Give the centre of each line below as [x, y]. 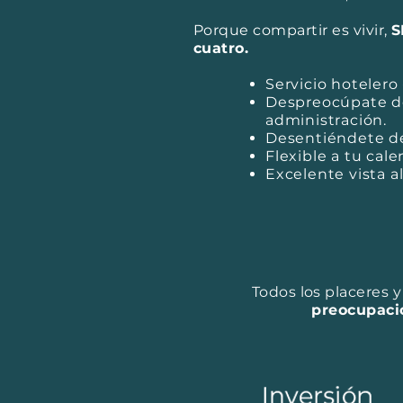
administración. [328, 121]
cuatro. [224, 49]
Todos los [288, 292]
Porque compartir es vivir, [292, 31]
